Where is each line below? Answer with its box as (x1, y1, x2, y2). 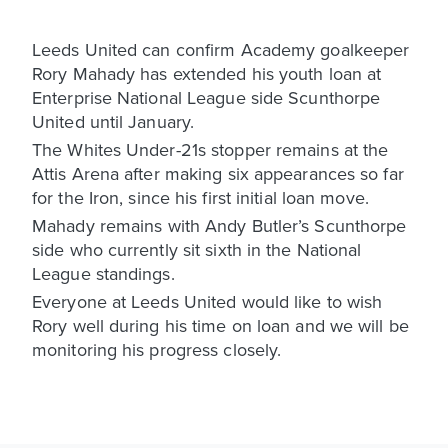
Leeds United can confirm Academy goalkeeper (32, 36, 410, 62)
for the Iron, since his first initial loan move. (32, 184, 369, 210)
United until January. (32, 108, 195, 134)
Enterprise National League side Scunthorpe (32, 84, 381, 110)
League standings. (32, 260, 175, 286)
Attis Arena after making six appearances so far (32, 160, 404, 186)
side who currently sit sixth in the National (32, 236, 362, 262)
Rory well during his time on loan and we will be (32, 312, 409, 338)
